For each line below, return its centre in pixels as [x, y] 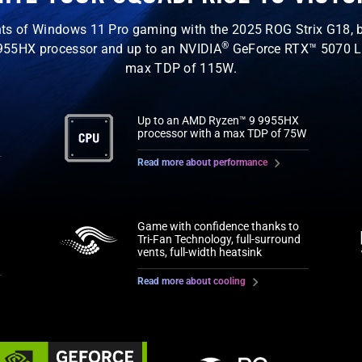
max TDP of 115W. [181, 68]
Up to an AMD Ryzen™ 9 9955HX [219, 120]
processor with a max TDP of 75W [222, 133]
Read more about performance [203, 162]
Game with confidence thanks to [219, 226]
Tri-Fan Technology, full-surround [219, 239]
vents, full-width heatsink [200, 252]
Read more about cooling [192, 281]
